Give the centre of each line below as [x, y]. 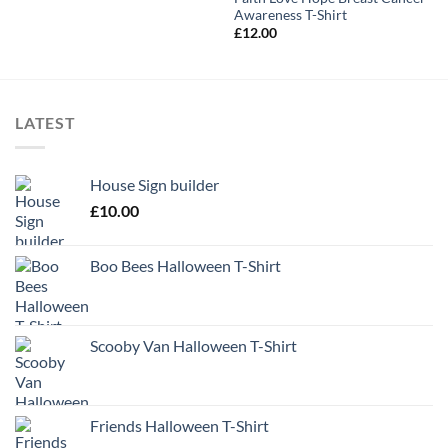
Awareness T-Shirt [290, 15]
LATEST [45, 123]
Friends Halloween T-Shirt [179, 425]
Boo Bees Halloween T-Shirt [185, 265]
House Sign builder [154, 184]
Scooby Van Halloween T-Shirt [193, 345]
